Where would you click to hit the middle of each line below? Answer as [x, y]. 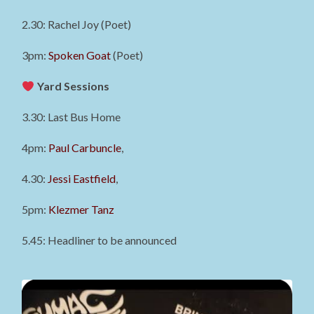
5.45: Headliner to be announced [100, 240]
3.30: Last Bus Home [71, 117]
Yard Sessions [73, 86]
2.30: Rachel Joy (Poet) [77, 25]
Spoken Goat [80, 55]
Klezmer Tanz [82, 210]
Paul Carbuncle [85, 148]
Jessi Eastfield [82, 179]
